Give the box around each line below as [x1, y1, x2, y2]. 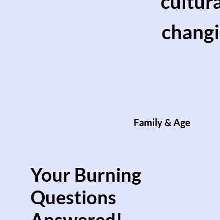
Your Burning [30, 163, 141, 186]
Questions [30, 186, 116, 208]
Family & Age [134, 116, 191, 128]
